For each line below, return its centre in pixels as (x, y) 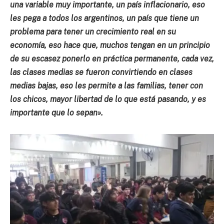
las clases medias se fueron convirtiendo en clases (101, 72)
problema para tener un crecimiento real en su (93, 31)
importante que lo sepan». (56, 112)
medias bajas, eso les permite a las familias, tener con (106, 85)
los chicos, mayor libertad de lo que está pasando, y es (108, 99)
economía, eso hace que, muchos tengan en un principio (110, 45)
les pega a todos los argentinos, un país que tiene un (104, 18)
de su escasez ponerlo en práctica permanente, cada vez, (112, 58)
